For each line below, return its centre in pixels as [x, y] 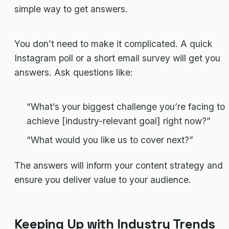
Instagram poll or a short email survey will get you [117, 58]
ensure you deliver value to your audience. [103, 180]
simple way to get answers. [71, 9]
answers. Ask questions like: [74, 72]
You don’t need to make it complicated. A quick [113, 43]
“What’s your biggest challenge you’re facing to [126, 107]
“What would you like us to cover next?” [110, 140]
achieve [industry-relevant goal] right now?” [119, 121]
